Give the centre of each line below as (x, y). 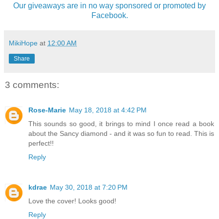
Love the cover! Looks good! (72, 201)
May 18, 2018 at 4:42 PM (108, 110)
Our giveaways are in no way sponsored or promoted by (109, 5)
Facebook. (109, 15)
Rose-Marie (47, 110)
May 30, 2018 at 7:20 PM (89, 187)
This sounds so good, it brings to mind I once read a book (121, 124)
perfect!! (41, 143)
